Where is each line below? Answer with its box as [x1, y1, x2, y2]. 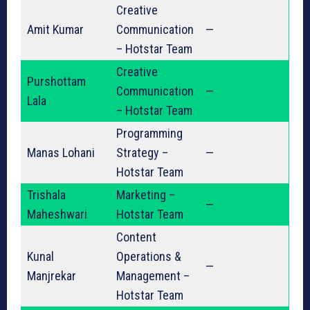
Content [116, 230, 156, 245]
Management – [116, 268, 190, 284]
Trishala [27, 188, 66, 203]
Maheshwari [27, 207, 87, 222]
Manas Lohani [27, 145, 95, 161]
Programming [116, 126, 183, 141]
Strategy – [116, 145, 168, 161]
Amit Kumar [27, 22, 84, 37]
